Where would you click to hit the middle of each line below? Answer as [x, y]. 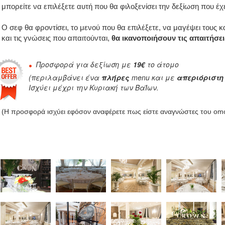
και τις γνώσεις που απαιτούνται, [56, 38]
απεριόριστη [200, 78]
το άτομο [162, 65]
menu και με [153, 78]
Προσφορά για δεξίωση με [84, 65]
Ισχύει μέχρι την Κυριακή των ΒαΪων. [93, 88]
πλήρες [115, 78]
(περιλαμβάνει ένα [65, 78]
